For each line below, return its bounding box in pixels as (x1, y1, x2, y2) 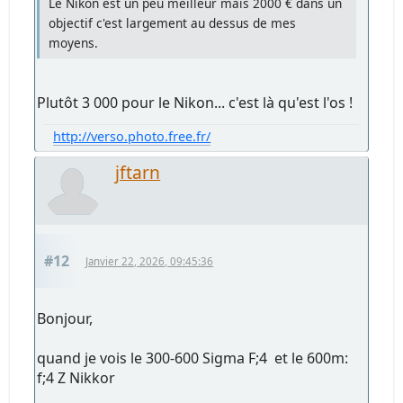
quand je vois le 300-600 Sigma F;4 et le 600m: (37, 347, 349, 368)
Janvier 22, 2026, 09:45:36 (85, 254, 214, 268)
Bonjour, (37, 308, 94, 328)
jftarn (115, 159, 161, 184)
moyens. (49, 33, 99, 51)
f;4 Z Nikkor (37, 367, 116, 388)
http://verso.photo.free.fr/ (53, 127, 211, 145)
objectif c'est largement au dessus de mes (49, 13, 297, 31)
